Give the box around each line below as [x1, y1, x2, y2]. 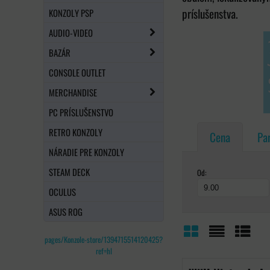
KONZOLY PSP [49, 5, 93, 19]
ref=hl [95, 245, 112, 257]
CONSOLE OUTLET [49, 65, 105, 79]
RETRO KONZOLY [49, 125, 102, 139]
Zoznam [208, 242, 250, 265]
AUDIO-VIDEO [49, 25, 93, 39]
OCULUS [49, 184, 76, 198]
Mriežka [182, 242, 226, 265]
